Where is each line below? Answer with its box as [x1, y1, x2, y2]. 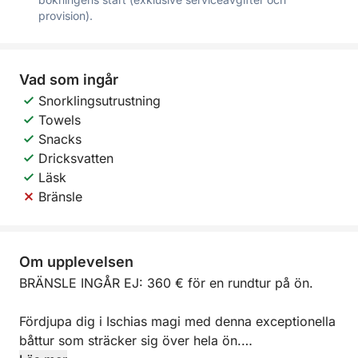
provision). [38, 9, 93, 22]
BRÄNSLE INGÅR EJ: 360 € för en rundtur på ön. [19, 275, 313, 291]
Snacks [38, 131, 82, 147]
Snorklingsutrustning [38, 93, 161, 109]
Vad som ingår [19, 71, 118, 88]
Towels [38, 112, 81, 128]
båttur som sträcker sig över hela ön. [19, 332, 241, 348]
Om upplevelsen [19, 253, 133, 270]
